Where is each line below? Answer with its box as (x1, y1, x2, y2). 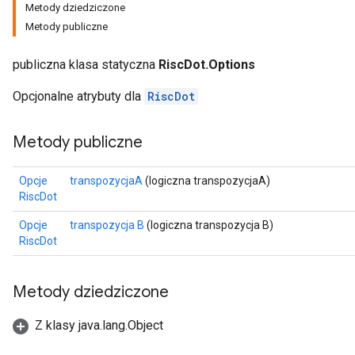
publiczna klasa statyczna (13, 57, 158, 72)
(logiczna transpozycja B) (144, 219, 273, 231)
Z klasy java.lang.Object (35, 318, 163, 333)
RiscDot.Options (158, 57, 255, 72)
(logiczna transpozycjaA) (143, 174, 270, 187)
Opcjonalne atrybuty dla (13, 89, 144, 104)
